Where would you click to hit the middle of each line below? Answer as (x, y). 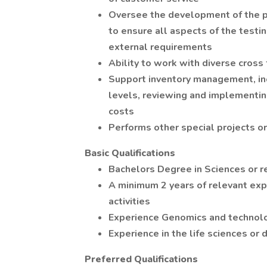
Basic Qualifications (130, 153)
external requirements (160, 47)
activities (129, 201)
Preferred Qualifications (141, 259)
